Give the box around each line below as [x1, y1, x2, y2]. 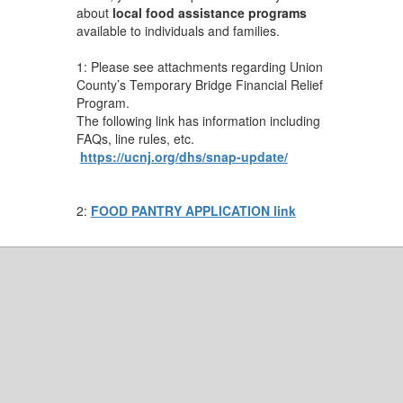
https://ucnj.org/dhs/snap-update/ [79, 147, 288, 166]
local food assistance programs [112, 3, 307, 22]
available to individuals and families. [76, 21, 280, 40]
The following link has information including [76, 111, 320, 130]
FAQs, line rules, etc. [76, 129, 194, 148]
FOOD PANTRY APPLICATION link [90, 201, 296, 219]
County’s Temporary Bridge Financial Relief [76, 75, 323, 94]
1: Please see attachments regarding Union [76, 57, 323, 76]
